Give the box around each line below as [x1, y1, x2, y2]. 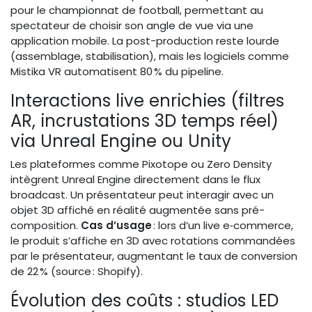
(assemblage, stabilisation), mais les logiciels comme [10, 49, 289, 64]
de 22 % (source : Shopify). [10, 264, 143, 279]
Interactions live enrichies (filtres [10, 88, 284, 114]
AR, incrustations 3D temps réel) [10, 109, 279, 134]
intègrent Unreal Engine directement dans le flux [10, 172, 260, 187]
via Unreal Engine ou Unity [10, 129, 231, 154]
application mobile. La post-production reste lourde [10, 33, 279, 49]
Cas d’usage [81, 218, 152, 233]
